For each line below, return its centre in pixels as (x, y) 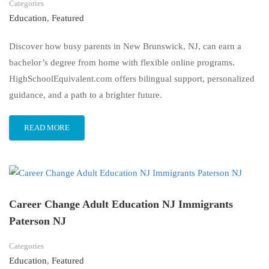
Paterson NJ (38, 221)
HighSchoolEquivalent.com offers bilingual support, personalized (132, 79)
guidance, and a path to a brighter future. (86, 95)
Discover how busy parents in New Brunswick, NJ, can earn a (125, 47)
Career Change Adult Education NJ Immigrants (121, 204)
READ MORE (47, 128)
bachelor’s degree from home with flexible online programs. (122, 63)
